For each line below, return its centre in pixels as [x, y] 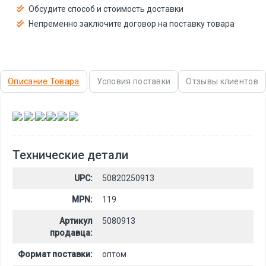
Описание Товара [44, 81]
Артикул [76, 221]
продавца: [71, 233]
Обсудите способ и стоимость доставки [106, 9]
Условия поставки [134, 81]
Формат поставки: [55, 254]
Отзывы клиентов [222, 81]
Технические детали [70, 155]
